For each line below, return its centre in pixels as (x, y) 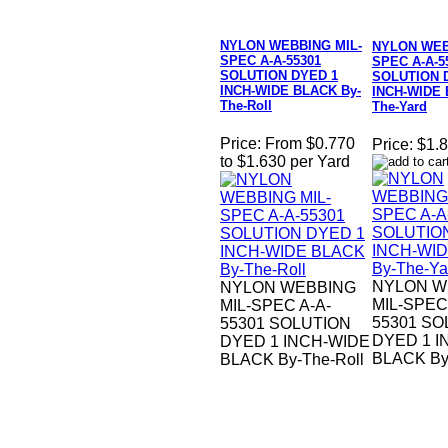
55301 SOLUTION (285, 324)
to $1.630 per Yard (285, 162)
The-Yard (399, 107)
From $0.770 (310, 144)
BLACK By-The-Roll (292, 360)
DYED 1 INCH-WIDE (295, 342)
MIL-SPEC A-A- (275, 306)
